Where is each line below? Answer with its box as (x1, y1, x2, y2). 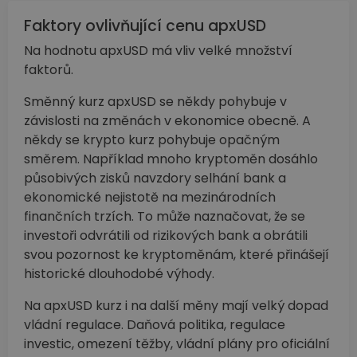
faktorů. (24, 61, 73, 80)
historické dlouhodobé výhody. (24, 265, 214, 284)
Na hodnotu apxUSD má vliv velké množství (24, 41, 292, 61)
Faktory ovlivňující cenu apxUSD (24, 15, 266, 37)
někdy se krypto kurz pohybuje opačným (24, 131, 280, 150)
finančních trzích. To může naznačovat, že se (24, 207, 305, 226)
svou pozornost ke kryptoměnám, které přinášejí (24, 245, 329, 265)
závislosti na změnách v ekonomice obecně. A (24, 112, 311, 131)
